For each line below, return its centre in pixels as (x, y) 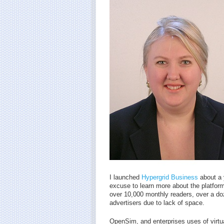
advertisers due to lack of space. (157, 203)
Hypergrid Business (171, 177)
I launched (125, 177)
